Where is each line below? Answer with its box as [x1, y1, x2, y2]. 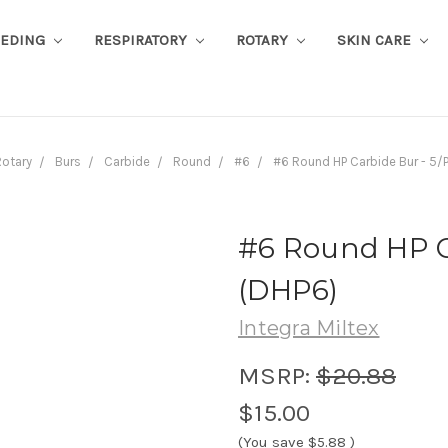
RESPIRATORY [93, 30, 191, 49]
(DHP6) [238, 272, 339, 307]
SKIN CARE [336, 30, 415, 49]
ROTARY [235, 30, 292, 49]
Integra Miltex [238, 315, 380, 340]
